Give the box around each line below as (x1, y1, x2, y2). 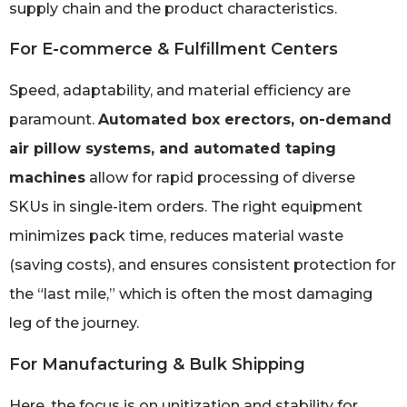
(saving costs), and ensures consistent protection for (9, 256, 396, 274)
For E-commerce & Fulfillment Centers (9, 39, 338, 60)
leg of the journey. (9, 314, 139, 333)
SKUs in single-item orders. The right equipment (9, 198, 362, 216)
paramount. (9, 111, 98, 129)
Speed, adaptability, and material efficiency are (9, 82, 351, 100)
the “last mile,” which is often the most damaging (9, 285, 372, 303)
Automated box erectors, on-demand (98, 111, 392, 129)
